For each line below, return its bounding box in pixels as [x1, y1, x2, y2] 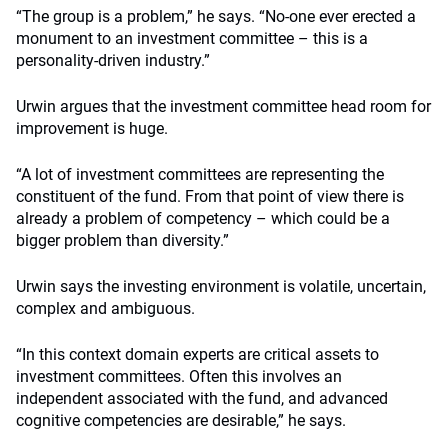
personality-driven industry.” [16, 51, 210, 70]
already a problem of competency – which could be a [16, 209, 390, 228]
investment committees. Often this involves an [16, 367, 342, 386]
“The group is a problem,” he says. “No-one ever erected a [16, 7, 416, 26]
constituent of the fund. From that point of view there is [16, 187, 404, 206]
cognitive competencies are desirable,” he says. [16, 411, 346, 430]
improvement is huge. [16, 119, 168, 138]
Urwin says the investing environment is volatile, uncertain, [16, 277, 426, 296]
